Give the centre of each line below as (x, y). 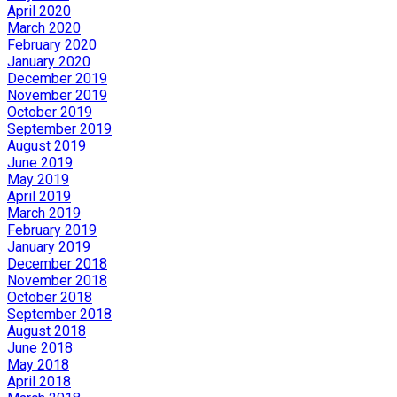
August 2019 (47, 145)
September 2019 (59, 128)
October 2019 (50, 112)
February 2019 (52, 230)
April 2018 (39, 381)
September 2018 (59, 314)
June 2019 (40, 162)
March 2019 (44, 213)
